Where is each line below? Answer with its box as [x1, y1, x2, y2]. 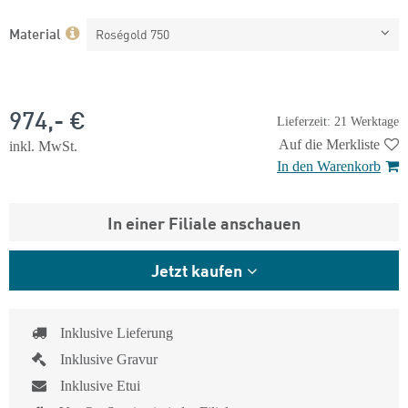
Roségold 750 [96, 25, 169, 42]
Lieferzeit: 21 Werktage [277, 114, 399, 128]
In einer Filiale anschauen [107, 210, 301, 234]
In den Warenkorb [277, 158, 381, 174]
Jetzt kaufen [151, 258, 242, 281]
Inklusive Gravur [60, 352, 158, 367]
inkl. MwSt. [9, 138, 77, 154]
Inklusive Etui [60, 378, 140, 393]
